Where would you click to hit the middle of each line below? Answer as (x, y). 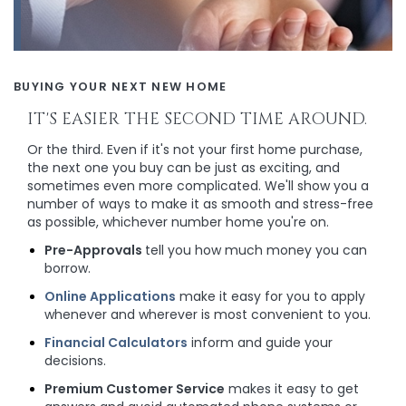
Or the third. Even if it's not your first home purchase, (195, 150)
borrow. (68, 269)
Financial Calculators (116, 343)
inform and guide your (260, 343)
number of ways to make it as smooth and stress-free (200, 204)
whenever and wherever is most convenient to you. (208, 315)
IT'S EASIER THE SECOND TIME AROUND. (197, 120)
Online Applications (110, 297)
